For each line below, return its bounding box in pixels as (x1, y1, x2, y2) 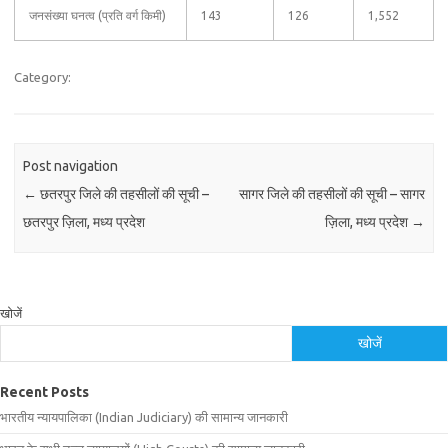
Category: (14, 70, 71, 84)
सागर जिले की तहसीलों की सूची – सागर (238, 186, 425, 203)
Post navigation (23, 158, 119, 175)
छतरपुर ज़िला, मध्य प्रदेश (23, 214, 146, 231)
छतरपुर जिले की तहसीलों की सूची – (37, 186, 210, 203)
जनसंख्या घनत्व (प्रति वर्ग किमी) (29, 9, 166, 22)
